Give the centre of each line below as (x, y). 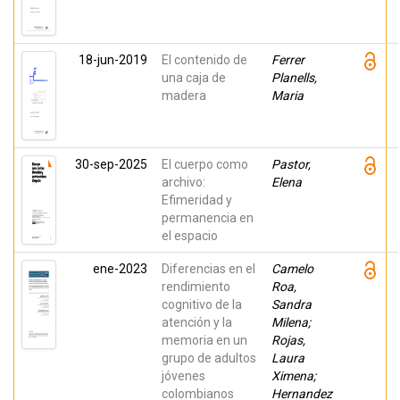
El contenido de (204, 60)
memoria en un (204, 340)
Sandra (292, 304)
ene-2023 (120, 269)
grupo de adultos (209, 358)
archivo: (183, 182)
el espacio (190, 236)
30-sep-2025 (111, 164)
